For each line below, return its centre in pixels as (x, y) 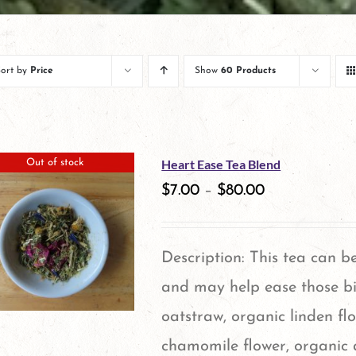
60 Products (248, 71)
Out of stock (55, 162)
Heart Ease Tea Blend (221, 164)
